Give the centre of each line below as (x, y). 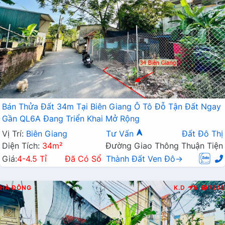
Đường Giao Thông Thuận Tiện (164, 145)
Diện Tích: (22, 145)
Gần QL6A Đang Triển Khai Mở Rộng (71, 118)
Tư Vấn (121, 133)
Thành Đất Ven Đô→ (144, 158)
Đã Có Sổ (83, 158)
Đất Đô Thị (202, 133)
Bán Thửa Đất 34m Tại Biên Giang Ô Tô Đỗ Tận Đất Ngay (111, 106)
